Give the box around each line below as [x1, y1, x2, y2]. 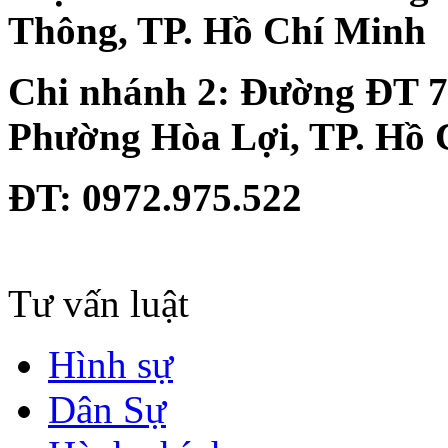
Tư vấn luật [8, 282, 189, 326]
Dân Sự [48, 388, 166, 432]
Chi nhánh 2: [8, 70, 240, 114]
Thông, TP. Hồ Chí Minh [8, 9, 426, 53]
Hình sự [48, 343, 173, 387]
